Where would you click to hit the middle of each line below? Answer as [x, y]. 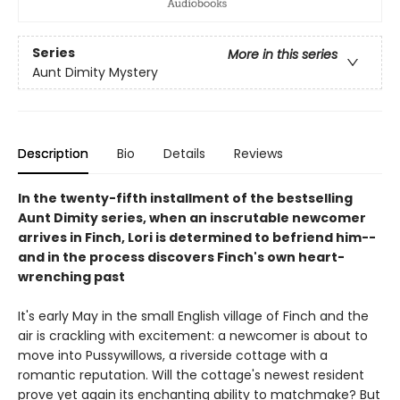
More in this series [283, 54]
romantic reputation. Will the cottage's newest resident [191, 375]
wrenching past [71, 277]
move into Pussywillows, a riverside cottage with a [173, 356]
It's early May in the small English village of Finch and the [193, 317]
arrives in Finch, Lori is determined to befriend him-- [197, 238]
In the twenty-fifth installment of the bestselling [185, 199]
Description [53, 154]
